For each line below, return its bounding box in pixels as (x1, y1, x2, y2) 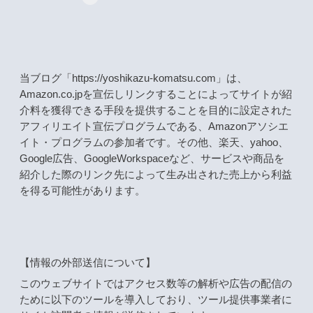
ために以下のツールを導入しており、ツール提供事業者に (19, 294, 292, 306)
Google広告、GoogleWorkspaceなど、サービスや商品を (19, 153, 284, 165)
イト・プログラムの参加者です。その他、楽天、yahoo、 (19, 137, 289, 149)
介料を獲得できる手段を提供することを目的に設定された (19, 105, 292, 117)
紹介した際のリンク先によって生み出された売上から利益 (19, 169, 292, 181)
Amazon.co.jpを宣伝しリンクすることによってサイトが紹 (19, 89, 292, 101)
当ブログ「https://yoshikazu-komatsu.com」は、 (19, 73, 247, 85)
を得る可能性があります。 (19, 185, 145, 197)
